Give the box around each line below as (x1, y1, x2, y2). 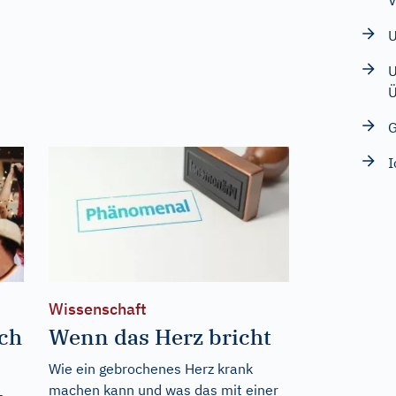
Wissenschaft (48, 298, 147, 319)
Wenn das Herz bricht (48, 322, 271, 351)
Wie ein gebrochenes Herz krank (48, 359, 253, 377)
